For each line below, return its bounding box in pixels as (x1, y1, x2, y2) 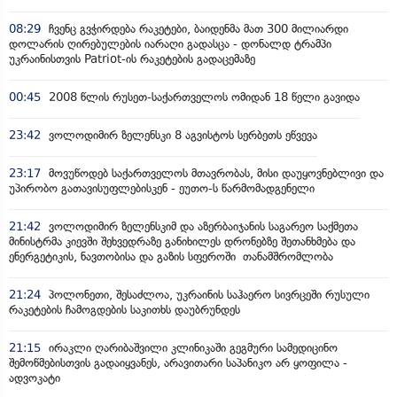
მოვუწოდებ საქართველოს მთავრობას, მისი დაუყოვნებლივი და (45, 166, 384, 180)
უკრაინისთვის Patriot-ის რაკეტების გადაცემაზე (9, 51, 255, 66)
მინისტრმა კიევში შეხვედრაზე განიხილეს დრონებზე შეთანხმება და (9, 234, 355, 248)
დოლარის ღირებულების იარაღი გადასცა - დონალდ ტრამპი (9, 36, 331, 51)
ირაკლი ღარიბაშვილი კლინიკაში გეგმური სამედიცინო (45, 340, 338, 354)
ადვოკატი (9, 370, 60, 385)
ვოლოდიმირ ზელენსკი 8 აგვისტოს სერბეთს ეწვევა (45, 128, 317, 142)
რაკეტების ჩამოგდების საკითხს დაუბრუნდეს (9, 302, 240, 316)
